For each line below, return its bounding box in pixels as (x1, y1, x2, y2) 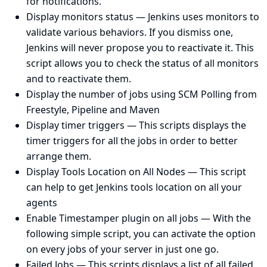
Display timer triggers (26, 119, 125, 132)
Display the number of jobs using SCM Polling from (26, 88, 257, 101)
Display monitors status (26, 10, 133, 24)
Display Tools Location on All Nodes (26, 165, 185, 179)
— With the (198, 212, 251, 225)
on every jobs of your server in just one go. (26, 243, 219, 256)
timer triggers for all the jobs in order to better (26, 134, 238, 148)
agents (26, 196, 57, 210)
